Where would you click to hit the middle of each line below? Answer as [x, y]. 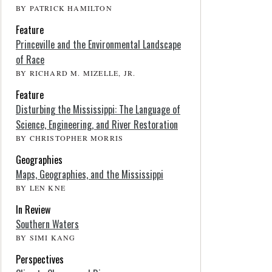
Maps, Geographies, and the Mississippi [90, 174]
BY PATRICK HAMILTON [64, 8]
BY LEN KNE [41, 188]
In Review [33, 209]
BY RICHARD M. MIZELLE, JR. [76, 73]
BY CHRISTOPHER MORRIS [70, 138]
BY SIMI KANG [46, 237]
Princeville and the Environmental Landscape [98, 44]
